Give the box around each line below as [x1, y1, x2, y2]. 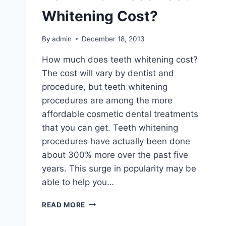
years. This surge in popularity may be [42, 163, 196, 174]
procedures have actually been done [42, 136, 190, 146]
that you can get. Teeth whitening [42, 122, 178, 133]
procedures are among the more [42, 95, 173, 105]
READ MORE [42, 200, 86, 209]
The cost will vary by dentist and [42, 68, 174, 78]
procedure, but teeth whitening [42, 81, 167, 92]
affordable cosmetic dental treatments [42, 108, 198, 119]
